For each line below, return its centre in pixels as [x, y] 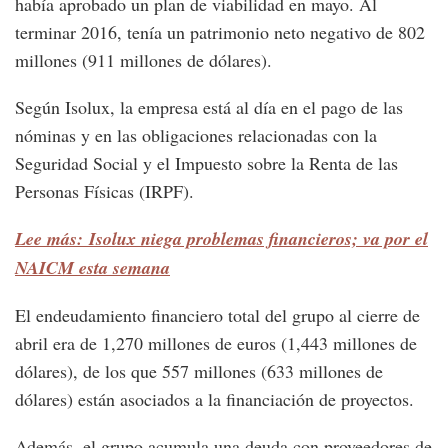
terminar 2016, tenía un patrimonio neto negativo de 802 [220, 32]
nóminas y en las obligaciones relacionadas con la [196, 135]
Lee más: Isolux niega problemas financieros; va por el [221, 239]
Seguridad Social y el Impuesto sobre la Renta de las [206, 163]
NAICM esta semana [92, 268]
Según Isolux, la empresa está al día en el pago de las [209, 107]
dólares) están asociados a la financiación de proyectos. [214, 399]
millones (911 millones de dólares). [143, 60]
